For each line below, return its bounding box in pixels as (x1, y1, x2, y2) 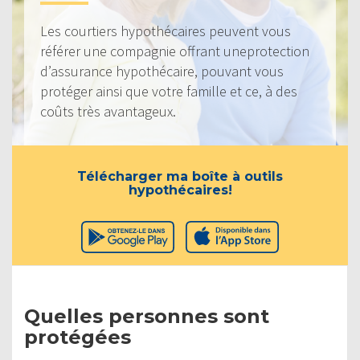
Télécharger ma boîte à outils (77, 168, 283, 184)
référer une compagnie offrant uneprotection (40, 41, 309, 60)
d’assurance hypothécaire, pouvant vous (40, 61, 284, 80)
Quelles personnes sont (24, 304, 269, 328)
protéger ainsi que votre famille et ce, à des (40, 81, 297, 100)
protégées (24, 325, 131, 349)
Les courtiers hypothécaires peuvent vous (40, 21, 291, 40)
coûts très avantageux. (40, 101, 176, 121)
